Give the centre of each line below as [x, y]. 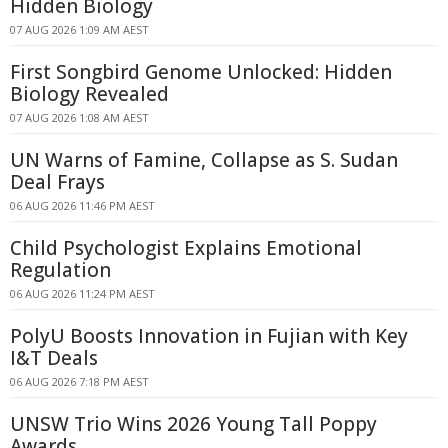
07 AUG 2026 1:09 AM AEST [79, 29]
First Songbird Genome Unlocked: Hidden [201, 72]
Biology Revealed [89, 94]
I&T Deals [54, 358]
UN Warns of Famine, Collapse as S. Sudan [204, 160]
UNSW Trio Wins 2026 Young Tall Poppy [193, 424]
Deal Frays [57, 182]
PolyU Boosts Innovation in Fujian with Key [209, 336]
